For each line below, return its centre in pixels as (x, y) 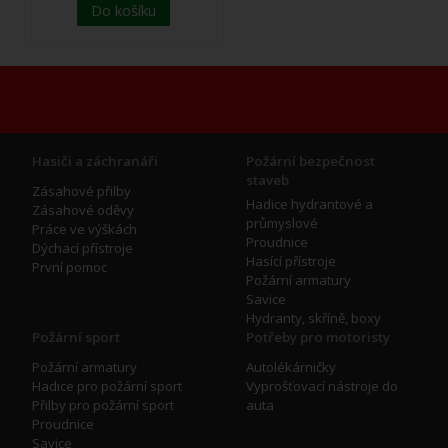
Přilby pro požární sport (103, 405)
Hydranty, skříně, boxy (313, 318)
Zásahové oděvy (83, 210)
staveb (267, 180)
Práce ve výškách (84, 229)
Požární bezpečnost (310, 161)
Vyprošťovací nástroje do (322, 386)
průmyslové (282, 223)
